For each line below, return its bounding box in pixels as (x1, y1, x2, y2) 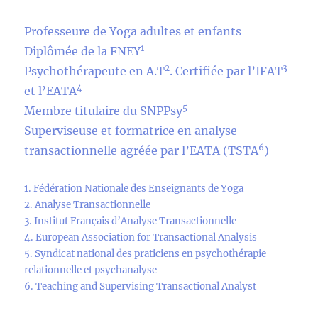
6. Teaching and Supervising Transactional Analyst (24, 280, 257, 292)
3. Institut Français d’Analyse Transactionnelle (24, 214, 237, 227)
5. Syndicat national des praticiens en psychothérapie (24, 247, 267, 260)
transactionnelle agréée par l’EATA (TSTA (24, 143, 259, 158)
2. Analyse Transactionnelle (24, 198, 151, 211)
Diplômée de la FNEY (24, 43, 141, 58)
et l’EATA (24, 83, 77, 98)
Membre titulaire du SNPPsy (24, 103, 183, 118)
